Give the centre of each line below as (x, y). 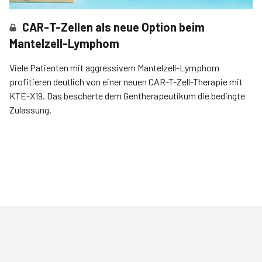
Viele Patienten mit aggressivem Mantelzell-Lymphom (114, 68)
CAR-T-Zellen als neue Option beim (114, 27)
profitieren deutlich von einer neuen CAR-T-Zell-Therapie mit (127, 82)
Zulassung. (30, 110)
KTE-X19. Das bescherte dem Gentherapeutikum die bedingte (127, 96)
